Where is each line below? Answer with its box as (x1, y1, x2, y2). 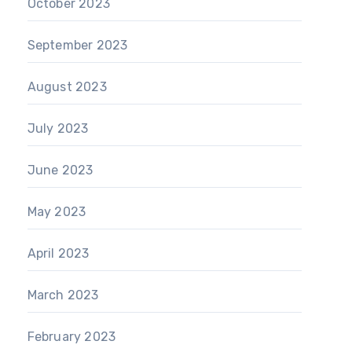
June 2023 (27, 163, 93, 178)
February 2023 (27, 329, 116, 344)
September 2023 (27, 38, 128, 53)
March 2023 (27, 288, 99, 302)
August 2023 (27, 79, 107, 94)
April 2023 (27, 246, 90, 261)
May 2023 (27, 204, 86, 219)
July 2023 (27, 121, 89, 136)
